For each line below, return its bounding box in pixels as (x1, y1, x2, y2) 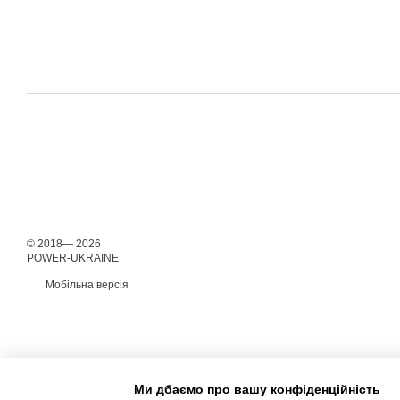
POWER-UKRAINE (27, 252, 119, 264)
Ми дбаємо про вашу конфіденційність (134, 381, 380, 396)
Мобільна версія (43, 279, 129, 291)
